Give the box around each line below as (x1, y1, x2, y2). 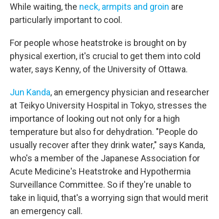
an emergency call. (10, 206, 83, 216)
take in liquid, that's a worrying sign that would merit (10, 193, 208, 203)
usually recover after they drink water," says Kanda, (10, 140, 205, 150)
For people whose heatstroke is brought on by (10, 38, 187, 48)
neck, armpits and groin (77, 1, 169, 12)
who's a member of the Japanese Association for (10, 153, 200, 163)
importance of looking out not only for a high (10, 113, 180, 124)
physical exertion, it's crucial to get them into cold (10, 51, 200, 61)
